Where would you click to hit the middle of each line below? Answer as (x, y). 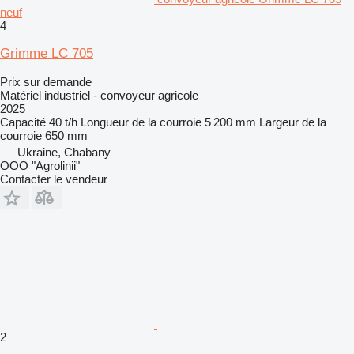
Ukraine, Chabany (64, 152)
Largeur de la (293, 122)
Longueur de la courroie (141, 122)
